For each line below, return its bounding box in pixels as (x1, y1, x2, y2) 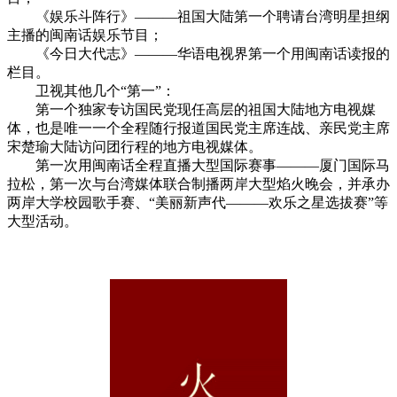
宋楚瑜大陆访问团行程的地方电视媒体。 (7, 138, 262, 154)
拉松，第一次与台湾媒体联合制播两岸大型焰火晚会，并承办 (7, 175, 390, 191)
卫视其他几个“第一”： (7, 82, 175, 98)
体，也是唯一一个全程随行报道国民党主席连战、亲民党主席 (7, 120, 390, 136)
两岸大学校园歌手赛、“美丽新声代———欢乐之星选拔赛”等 (7, 194, 388, 210)
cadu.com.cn (7, 230, 78, 246)
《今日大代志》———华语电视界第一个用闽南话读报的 (7, 45, 390, 61)
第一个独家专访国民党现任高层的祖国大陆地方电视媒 (7, 101, 376, 117)
